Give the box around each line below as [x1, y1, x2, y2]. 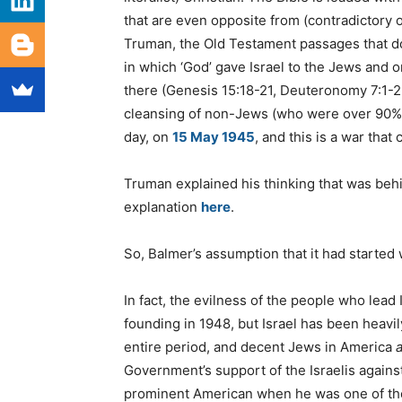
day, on [124, 128, 172, 146]
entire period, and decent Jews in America [124, 338, 396, 356]
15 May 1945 [172, 128, 255, 146]
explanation [124, 198, 201, 216]
